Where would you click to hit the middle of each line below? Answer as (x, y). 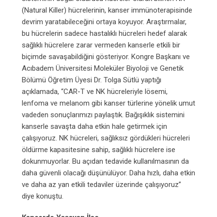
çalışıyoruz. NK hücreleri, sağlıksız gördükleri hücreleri (106, 138)
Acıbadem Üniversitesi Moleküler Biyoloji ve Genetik (103, 68)
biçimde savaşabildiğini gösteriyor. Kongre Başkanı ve (106, 56)
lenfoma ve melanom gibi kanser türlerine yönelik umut (108, 103)
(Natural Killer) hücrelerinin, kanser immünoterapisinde (107, 10)
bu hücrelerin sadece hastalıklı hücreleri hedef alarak (104, 33)
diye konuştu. (43, 196)
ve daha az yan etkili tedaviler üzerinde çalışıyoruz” (101, 184)
